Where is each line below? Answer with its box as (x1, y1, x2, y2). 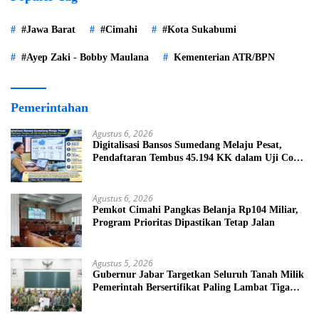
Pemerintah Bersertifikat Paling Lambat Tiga (93, 282, 290, 293)
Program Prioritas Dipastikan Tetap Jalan (93, 217, 275, 229)
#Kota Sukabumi (162, 24, 236, 36)
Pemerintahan (11, 100, 88, 115)
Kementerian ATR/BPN (174, 52, 275, 63)
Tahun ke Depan (93, 295, 164, 306)
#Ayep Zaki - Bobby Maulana (21, 52, 149, 63)
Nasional (93, 165, 130, 177)
